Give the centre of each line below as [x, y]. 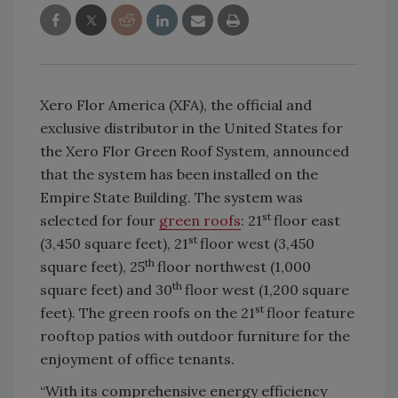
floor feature [310, 313]
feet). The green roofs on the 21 [147, 313]
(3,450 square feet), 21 [114, 244]
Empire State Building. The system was [171, 198]
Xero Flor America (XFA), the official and [176, 105]
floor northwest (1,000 [234, 267]
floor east [307, 221]
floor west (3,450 [257, 244]
